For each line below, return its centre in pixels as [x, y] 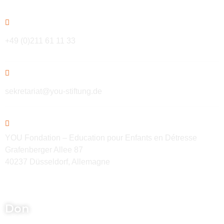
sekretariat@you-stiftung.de [53, 91]
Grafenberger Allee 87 [44, 150]
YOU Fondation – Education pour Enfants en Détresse [101, 138]
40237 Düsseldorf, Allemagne [57, 162]
